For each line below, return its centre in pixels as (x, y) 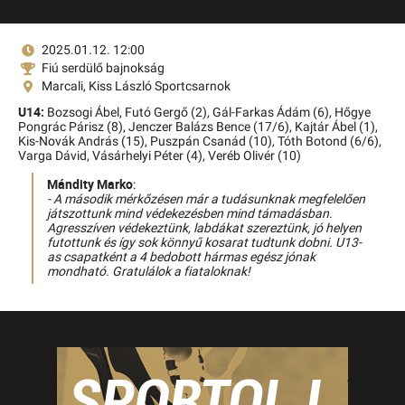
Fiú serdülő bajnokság (103, 68)
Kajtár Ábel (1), (336, 127)
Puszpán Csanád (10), (214, 141)
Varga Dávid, (55, 156)
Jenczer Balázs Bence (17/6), (212, 127)
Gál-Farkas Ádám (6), (273, 113)
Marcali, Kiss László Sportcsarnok (136, 86)
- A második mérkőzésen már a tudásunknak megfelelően (206, 199)
